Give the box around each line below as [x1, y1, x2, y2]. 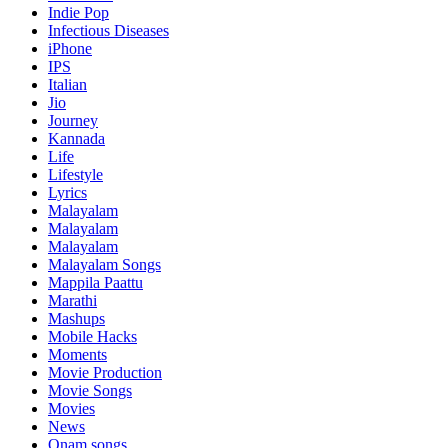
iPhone [48, 40, 92, 58]
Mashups [48, 310, 105, 328]
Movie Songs [48, 382, 132, 400]
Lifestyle [48, 166, 103, 184]
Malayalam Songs [48, 256, 161, 274]
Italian [48, 76, 87, 94]
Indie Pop [48, 4, 109, 22]
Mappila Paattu [48, 274, 143, 292]
